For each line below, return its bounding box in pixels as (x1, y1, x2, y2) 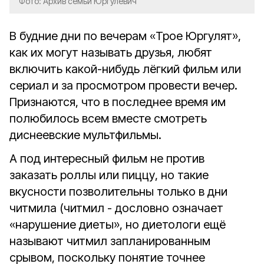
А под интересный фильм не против (9, 151, 204, 166)
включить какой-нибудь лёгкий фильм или (9, 62, 241, 76)
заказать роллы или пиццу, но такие (9, 168, 209, 182)
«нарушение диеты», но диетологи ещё (9, 217, 226, 232)
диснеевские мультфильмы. (9, 128, 161, 142)
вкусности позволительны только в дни (9, 184, 227, 199)
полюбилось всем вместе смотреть (9, 111, 207, 126)
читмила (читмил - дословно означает (9, 201, 223, 215)
